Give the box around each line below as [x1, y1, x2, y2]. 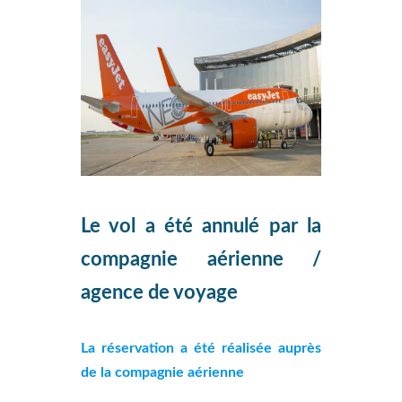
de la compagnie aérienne [81, 365, 244, 380]
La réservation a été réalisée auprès [81, 341, 321, 355]
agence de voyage [81, 283, 238, 302]
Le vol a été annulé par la [81, 216, 321, 236]
